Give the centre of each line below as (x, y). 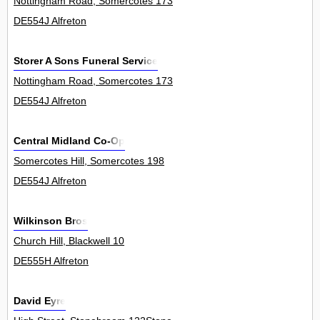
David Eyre (40, 301)
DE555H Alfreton (51, 261)
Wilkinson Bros (51, 221)
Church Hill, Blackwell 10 (69, 241)
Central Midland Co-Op (69, 141)
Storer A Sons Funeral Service (86, 61)
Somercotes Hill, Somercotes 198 (89, 161)
